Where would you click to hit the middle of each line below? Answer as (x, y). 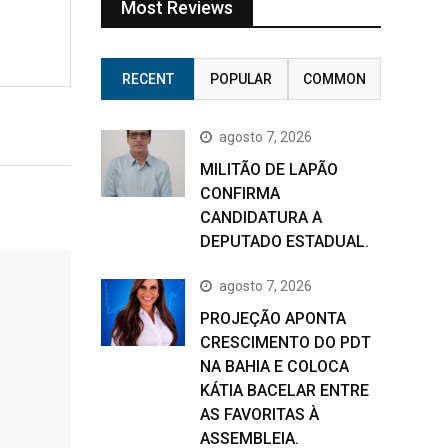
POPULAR (240, 79)
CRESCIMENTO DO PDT (285, 342)
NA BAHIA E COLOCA (274, 366)
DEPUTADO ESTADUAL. (284, 241)
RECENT (147, 79)
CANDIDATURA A (261, 217)
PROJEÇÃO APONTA (273, 318)
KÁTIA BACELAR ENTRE (284, 390)
